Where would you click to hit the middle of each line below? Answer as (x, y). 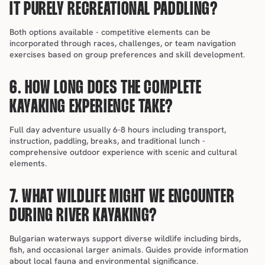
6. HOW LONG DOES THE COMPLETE (106, 88)
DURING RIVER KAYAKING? (84, 216)
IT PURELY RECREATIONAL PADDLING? (114, 10)
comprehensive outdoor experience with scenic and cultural (123, 152)
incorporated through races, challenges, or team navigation (123, 43)
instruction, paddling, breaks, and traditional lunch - (107, 141)
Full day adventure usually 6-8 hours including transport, (118, 130)
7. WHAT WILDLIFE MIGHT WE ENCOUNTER (122, 197)
